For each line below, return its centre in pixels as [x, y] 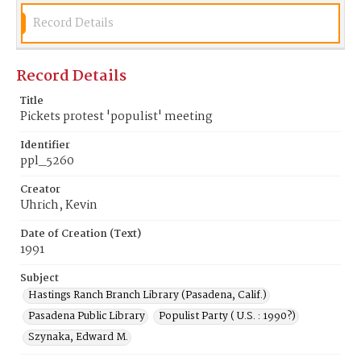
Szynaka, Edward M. [78, 337]
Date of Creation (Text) [81, 234]
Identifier [45, 145]
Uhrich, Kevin [59, 205]
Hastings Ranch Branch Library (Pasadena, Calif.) [147, 295]
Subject [39, 278]
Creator [40, 190]
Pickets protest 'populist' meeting [116, 117]
